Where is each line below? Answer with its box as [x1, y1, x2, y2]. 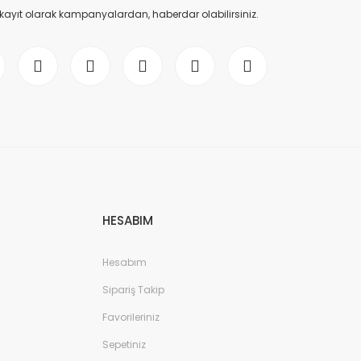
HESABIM [102, 212, 153, 229]
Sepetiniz [102, 338, 146, 351]
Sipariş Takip [102, 283, 164, 297]
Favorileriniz [102, 310, 160, 324]
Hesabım [102, 255, 147, 269]
